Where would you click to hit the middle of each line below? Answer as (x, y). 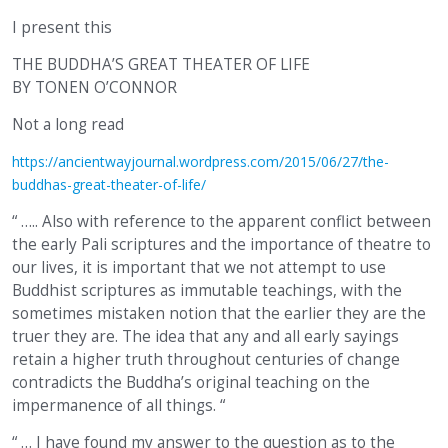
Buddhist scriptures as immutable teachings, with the (207, 291)
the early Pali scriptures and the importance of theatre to (221, 245)
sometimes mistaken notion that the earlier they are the (219, 314)
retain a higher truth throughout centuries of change (206, 360)
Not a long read (68, 125)
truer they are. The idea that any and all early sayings (205, 337)
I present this (62, 28)
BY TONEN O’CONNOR (94, 88)
